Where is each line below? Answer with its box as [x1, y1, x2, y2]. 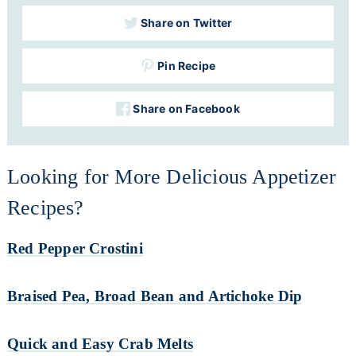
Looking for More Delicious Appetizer [6, 164, 337, 188]
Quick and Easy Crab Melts [6, 335, 193, 352]
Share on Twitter [137, 15, 233, 29]
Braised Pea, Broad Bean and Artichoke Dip [6, 287, 303, 304]
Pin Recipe [154, 58, 216, 72]
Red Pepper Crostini [6, 239, 143, 257]
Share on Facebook [130, 101, 240, 115]
